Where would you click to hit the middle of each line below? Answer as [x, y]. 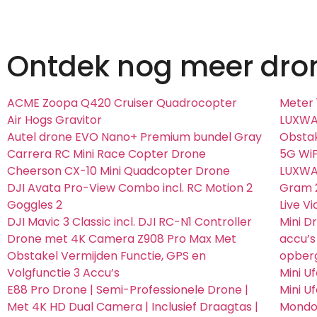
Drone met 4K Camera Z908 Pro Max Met [122, 239]
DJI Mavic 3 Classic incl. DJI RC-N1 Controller [129, 222]
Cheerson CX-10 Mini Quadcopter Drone [119, 171]
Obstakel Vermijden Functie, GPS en [106, 256]
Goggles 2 [35, 205]
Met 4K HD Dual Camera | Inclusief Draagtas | [133, 307]
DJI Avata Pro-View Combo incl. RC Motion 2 [130, 188]
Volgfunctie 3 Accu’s [63, 273]
